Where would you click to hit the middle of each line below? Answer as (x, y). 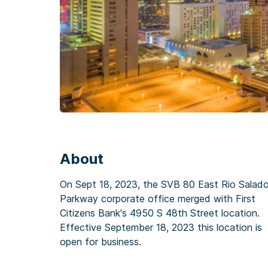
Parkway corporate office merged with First (158, 198)
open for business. (100, 241)
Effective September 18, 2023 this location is (161, 227)
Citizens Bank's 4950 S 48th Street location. (160, 213)
